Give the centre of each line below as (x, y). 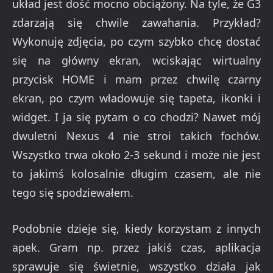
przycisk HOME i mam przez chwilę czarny (136, 79)
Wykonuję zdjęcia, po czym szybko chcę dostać (136, 41)
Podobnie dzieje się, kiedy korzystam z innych (136, 228)
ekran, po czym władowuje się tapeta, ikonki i (136, 98)
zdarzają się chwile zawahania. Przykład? (136, 23)
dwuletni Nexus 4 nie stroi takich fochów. (136, 136)
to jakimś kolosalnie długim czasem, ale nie (136, 174)
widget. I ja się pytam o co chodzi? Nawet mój (136, 117)
